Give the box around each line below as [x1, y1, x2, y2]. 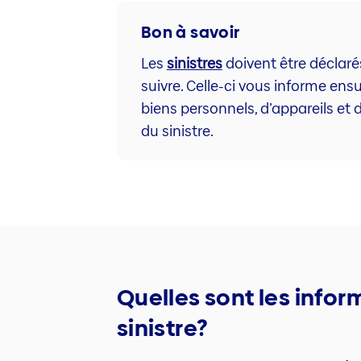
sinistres [166, 52, 222, 73]
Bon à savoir [140, 20, 240, 44]
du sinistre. [140, 120, 214, 141]
